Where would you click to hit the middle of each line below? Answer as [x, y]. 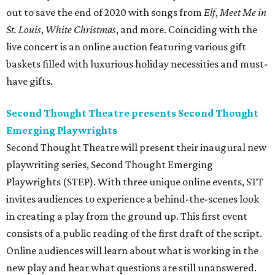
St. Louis [24, 30]
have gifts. [29, 81]
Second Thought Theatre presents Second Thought [132, 113]
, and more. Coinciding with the [187, 30]
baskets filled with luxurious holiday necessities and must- [137, 64]
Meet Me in [243, 13]
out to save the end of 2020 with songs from [105, 13]
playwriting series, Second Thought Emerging [110, 165]
